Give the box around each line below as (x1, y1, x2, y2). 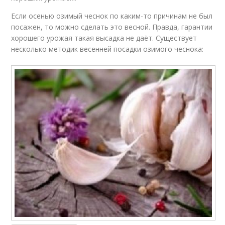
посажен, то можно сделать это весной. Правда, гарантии (11, 22, 213, 32)
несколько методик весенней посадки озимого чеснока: (11, 44, 204, 54)
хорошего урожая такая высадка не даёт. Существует (11, 33, 197, 43)
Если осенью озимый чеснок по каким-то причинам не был (11, 11, 213, 21)
